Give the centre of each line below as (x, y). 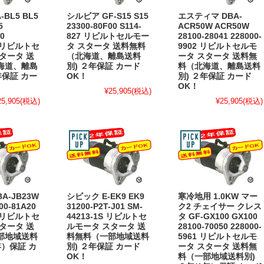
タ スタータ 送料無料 (106, 47)
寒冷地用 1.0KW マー (218, 197)
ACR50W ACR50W (214, 27)
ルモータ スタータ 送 (106, 227)
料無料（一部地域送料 (108, 237)
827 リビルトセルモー (108, 37)
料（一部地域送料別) (217, 257)
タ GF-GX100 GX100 (218, 217)
